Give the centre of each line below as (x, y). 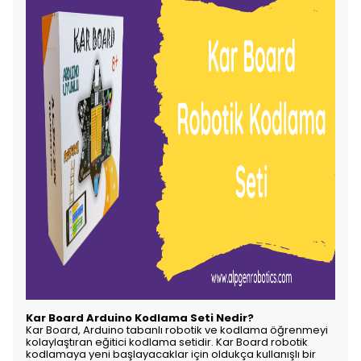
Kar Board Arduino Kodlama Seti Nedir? (140, 318)
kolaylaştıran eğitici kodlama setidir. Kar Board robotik (167, 342)
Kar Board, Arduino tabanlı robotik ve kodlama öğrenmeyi (177, 330)
